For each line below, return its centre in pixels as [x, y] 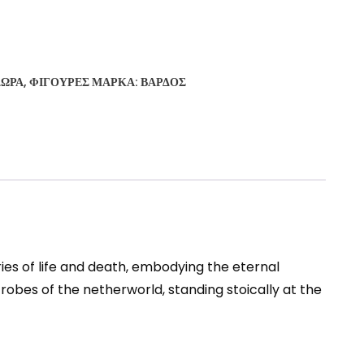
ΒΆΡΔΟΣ [163, 82]
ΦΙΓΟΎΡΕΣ [59, 82]
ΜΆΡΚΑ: [116, 82]
